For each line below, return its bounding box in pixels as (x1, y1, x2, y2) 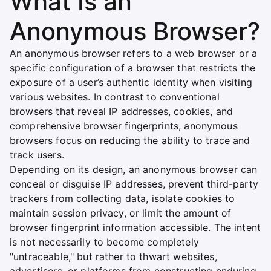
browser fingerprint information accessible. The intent (10, 221, 261, 233)
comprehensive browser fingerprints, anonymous (10, 120, 238, 132)
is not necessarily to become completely (10, 236, 199, 248)
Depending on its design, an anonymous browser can (10, 163, 258, 175)
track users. (10, 149, 64, 161)
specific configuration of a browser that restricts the (10, 62, 256, 74)
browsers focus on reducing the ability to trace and (10, 134, 250, 146)
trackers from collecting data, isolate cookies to (10, 192, 235, 204)
